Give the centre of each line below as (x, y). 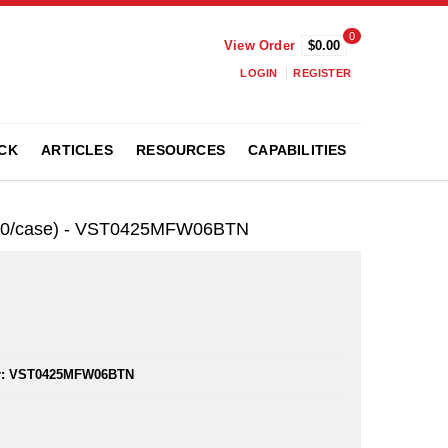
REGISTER (322, 73)
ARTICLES (77, 150)
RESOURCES (180, 150)
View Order (259, 45)
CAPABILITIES (297, 150)
